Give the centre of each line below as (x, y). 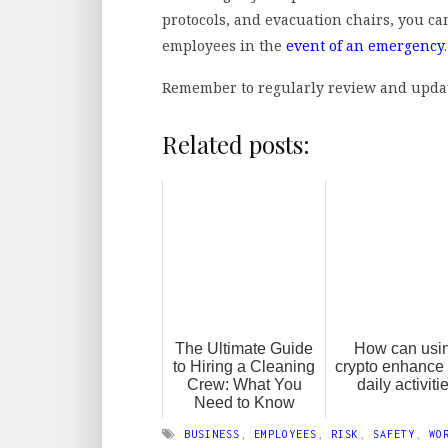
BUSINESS (212, 434)
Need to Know (244, 403)
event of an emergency (365, 46)
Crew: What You (244, 385)
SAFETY (394, 434)
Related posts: (236, 144)
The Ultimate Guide (244, 349)
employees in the (224, 46)
